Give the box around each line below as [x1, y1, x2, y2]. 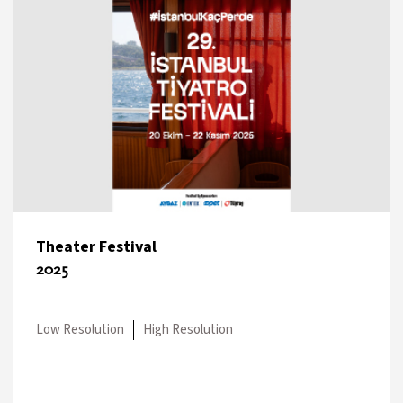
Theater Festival [36, 235, 157, 258]
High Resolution [143, 319, 233, 339]
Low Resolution [36, 319, 124, 339]
